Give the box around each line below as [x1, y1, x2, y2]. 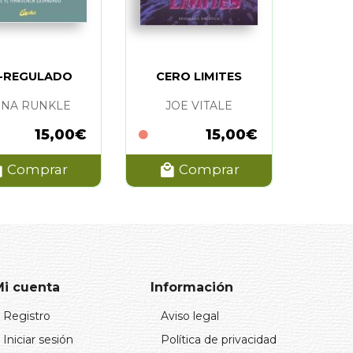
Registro [3, 308, 50, 323]
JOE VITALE [165, 98, 232, 113]
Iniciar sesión [3, 332, 73, 347]
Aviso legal [161, 308, 219, 323]
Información [150, 279, 233, 295]
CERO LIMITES [155, 69, 242, 84]
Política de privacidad [161, 332, 277, 347]
